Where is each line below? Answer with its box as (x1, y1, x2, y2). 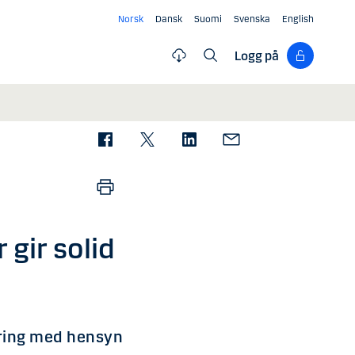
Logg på (235, 48, 279, 63)
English (282, 13, 314, 25)
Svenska (234, 13, 270, 25)
